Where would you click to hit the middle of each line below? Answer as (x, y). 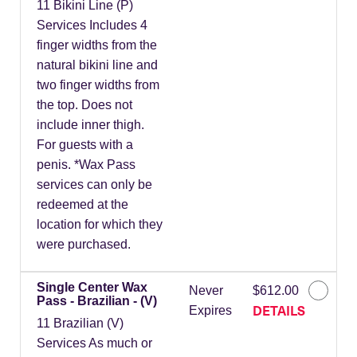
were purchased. (84, 245)
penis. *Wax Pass (86, 165)
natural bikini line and (97, 65)
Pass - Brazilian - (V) (97, 301)
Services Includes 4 (92, 25)
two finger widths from (98, 85)
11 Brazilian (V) (80, 324)
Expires (210, 311)
